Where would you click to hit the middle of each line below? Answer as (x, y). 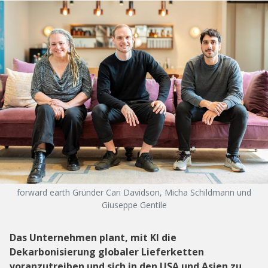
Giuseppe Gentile (134, 205)
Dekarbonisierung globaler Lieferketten (107, 252)
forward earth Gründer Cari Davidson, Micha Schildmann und (134, 192)
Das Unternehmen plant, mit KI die (93, 237)
